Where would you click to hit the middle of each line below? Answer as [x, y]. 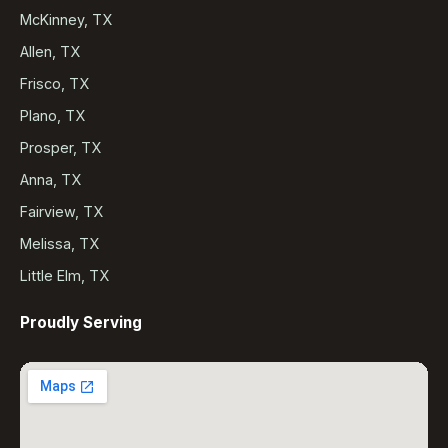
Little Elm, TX [64, 276]
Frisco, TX [54, 84]
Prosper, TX [60, 148]
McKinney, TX [66, 20]
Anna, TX [50, 180]
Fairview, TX [61, 212]
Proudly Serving [81, 323]
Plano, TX [52, 116]
